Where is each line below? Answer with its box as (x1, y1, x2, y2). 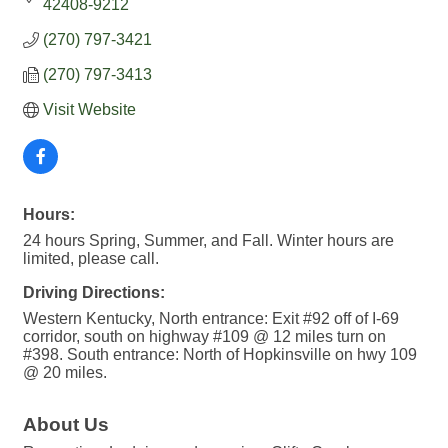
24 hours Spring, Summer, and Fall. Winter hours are (23, 232, 394, 250)
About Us (23, 414, 109, 436)
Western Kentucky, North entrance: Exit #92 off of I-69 (23, 310, 399, 328)
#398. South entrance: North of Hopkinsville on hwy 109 (23, 346, 417, 364)
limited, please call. (23, 250, 159, 268)
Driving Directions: (23, 284, 165, 302)
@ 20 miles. (23, 364, 107, 382)
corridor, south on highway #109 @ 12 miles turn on (23, 328, 386, 346)
